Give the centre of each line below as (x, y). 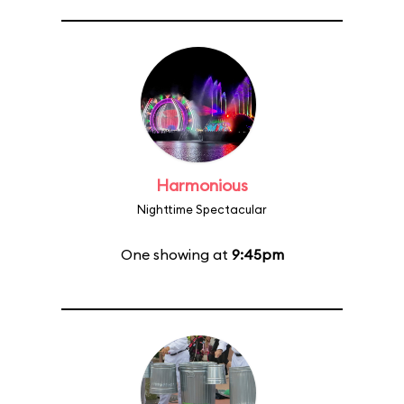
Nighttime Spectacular (202, 209)
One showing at (176, 254)
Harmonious (202, 185)
